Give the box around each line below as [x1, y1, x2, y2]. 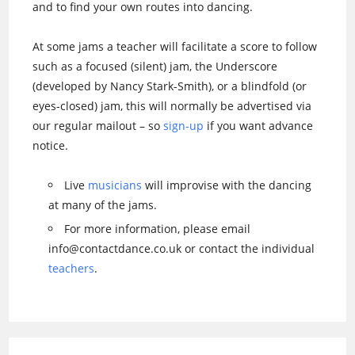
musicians [88, 177, 143, 193]
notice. [32, 137, 69, 153]
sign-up [163, 117, 204, 133]
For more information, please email [64, 220, 251, 236]
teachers [48, 260, 95, 276]
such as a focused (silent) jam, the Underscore [32, 58, 278, 74]
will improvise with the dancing [142, 177, 312, 193]
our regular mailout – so [32, 117, 164, 133]
